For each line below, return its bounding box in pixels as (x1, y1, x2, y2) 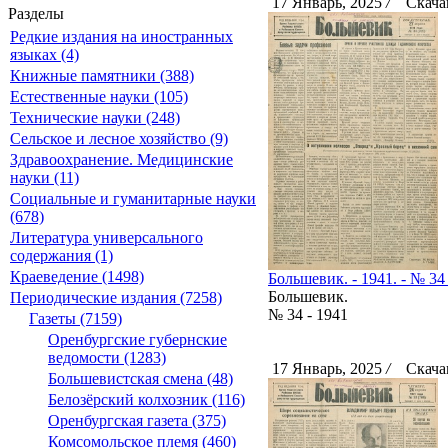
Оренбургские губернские (48, 331, 227, 348)
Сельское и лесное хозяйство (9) (10, 130, 228, 147)
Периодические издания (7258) (10, 289, 222, 306)
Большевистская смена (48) (48, 370, 233, 387)
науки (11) (10, 169, 79, 186)
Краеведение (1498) (10, 268, 144, 285)
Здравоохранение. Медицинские (10, 151, 233, 168)
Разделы (8, 5, 64, 22)
